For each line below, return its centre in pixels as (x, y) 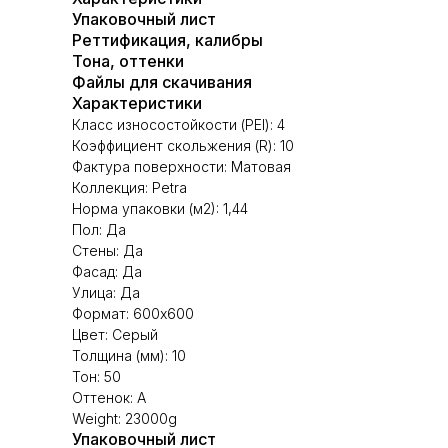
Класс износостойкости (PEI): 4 (178, 124)
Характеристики (137, 103)
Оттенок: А (109, 397)
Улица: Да (106, 292)
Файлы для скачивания (162, 82)
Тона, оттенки (128, 61)
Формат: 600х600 (133, 313)
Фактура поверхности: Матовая (181, 166)
